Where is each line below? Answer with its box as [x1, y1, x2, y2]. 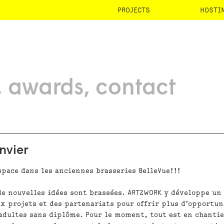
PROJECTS [117, 6, 150, 14]
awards [8, 77, 83, 99]
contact [95, 77, 175, 99]
